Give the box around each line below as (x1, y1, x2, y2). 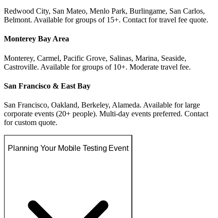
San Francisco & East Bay (4, 81, 91, 90)
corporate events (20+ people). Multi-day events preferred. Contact (4, 109, 208, 118)
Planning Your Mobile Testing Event (8, 144, 128, 152)
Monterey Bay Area (4, 35, 69, 43)
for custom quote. (4, 118, 57, 127)
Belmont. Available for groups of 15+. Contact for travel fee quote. (4, 15, 208, 24)
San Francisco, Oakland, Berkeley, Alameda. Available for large (4, 101, 200, 109)
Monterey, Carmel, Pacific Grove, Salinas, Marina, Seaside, (4, 54, 186, 62)
